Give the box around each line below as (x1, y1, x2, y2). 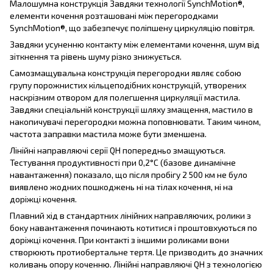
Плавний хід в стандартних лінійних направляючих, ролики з (10, 210, 251, 221)
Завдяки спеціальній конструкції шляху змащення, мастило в (10, 104, 253, 115)
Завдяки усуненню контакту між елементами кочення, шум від (10, 38, 260, 49)
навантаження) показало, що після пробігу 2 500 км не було (10, 169, 247, 180)
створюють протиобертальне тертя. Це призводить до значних (10, 246, 263, 257)
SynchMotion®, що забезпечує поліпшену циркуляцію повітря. (10, 22, 255, 33)
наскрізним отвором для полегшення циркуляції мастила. (10, 91, 240, 102)
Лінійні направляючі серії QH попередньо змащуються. (10, 144, 225, 155)
